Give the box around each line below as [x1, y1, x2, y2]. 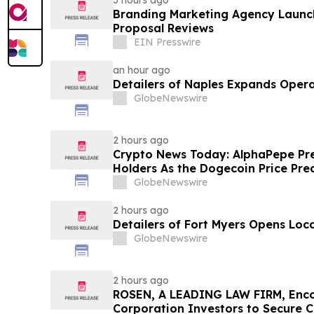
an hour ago [112, 64, 170, 77]
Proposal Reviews [112, 21, 214, 36]
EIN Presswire [133, 36, 200, 49]
